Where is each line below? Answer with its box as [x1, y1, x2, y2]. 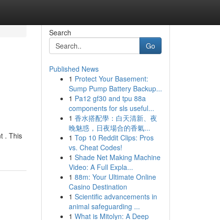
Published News [49, 64, 99, 74]
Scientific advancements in [74, 192, 157, 201]
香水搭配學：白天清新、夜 [74, 113, 157, 123]
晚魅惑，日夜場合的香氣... [68, 123, 150, 133]
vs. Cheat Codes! [68, 142, 122, 152]
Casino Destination [68, 182, 127, 192]
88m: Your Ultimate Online [74, 172, 156, 182]
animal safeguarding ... [68, 201, 140, 211]
